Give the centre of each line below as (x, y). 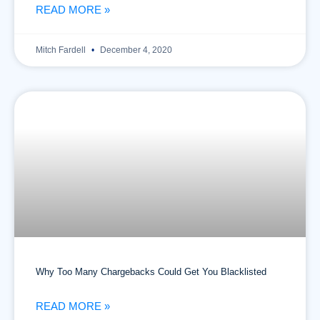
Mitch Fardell (62, 50)
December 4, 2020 (135, 50)
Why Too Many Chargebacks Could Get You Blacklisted (151, 272)
